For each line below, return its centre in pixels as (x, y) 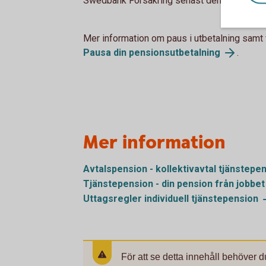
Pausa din (106, 52)
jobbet (251, 184)
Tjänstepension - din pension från (160, 184)
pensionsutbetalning (175, 52)
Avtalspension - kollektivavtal (151, 169)
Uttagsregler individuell (137, 198)
